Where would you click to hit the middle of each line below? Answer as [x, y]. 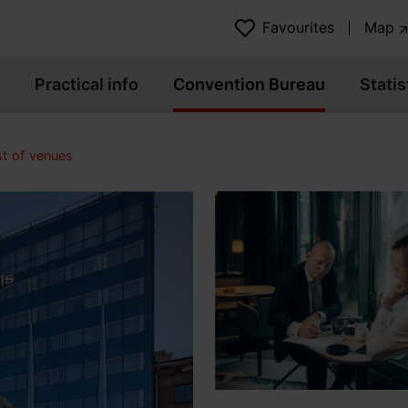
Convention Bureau [249, 85]
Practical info [86, 85]
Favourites [298, 28]
